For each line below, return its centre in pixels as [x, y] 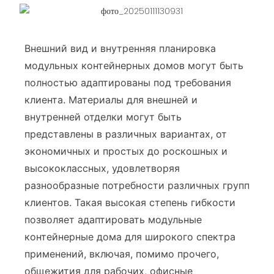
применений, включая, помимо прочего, [122, 254]
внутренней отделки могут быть [103, 117]
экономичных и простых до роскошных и [126, 151]
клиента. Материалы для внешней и [111, 100]
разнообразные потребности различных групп [137, 186]
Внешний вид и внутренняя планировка [120, 49]
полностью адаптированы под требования [128, 83]
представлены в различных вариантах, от [126, 134]
